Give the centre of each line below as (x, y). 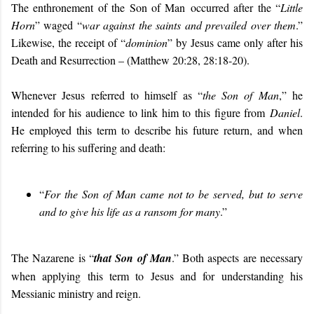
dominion (146, 42)
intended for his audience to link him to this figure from (141, 112)
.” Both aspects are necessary (237, 257)
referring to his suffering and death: (88, 147)
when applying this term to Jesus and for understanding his (157, 275)
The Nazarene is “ (53, 257)
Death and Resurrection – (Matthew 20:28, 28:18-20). (130, 60)
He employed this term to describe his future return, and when (157, 130)
